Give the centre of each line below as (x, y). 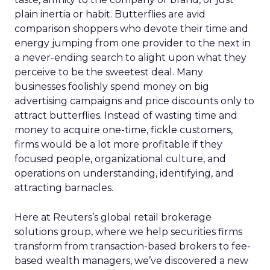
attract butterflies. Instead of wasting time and (126, 115)
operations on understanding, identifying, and (124, 173)
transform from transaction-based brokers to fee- (133, 246)
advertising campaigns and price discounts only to (134, 101)
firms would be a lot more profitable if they (118, 144)
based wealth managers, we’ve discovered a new (131, 261)
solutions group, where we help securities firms (128, 232)
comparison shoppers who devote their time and (131, 29)
